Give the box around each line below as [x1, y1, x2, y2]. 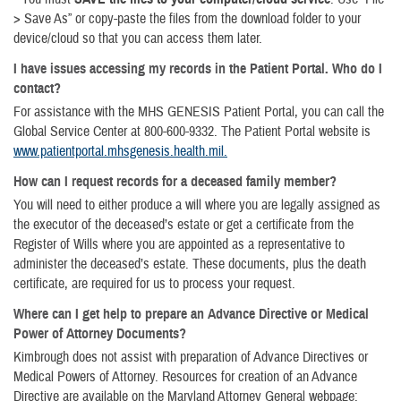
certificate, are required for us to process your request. [13, 275, 295, 293]
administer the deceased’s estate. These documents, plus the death [13, 255, 366, 273]
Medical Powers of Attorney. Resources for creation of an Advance [13, 368, 357, 386]
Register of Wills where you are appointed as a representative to [13, 235, 345, 253]
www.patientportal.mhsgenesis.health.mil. [13, 142, 227, 160]
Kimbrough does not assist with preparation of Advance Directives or [13, 348, 368, 366]
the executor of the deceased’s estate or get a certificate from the [13, 216, 354, 234]
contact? [13, 80, 61, 98]
